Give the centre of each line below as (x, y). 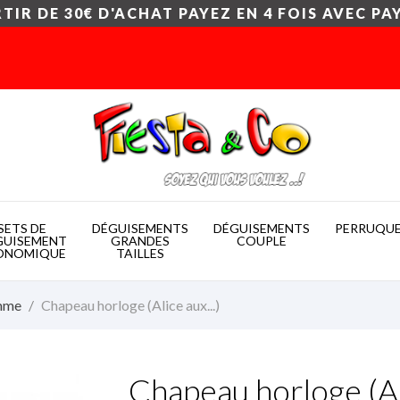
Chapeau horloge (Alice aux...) (130, 305)
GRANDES (140, 241)
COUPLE (261, 241)
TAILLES (140, 254)
